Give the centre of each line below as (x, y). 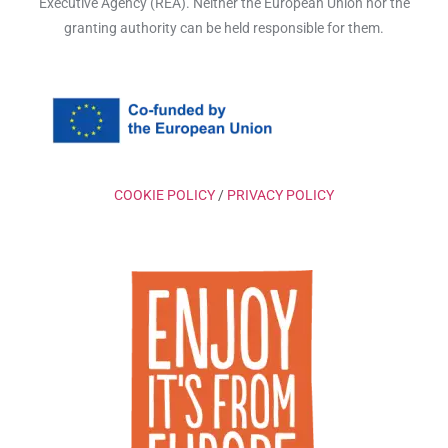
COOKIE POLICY (164, 194)
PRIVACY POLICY (280, 194)
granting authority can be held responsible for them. (224, 28)
